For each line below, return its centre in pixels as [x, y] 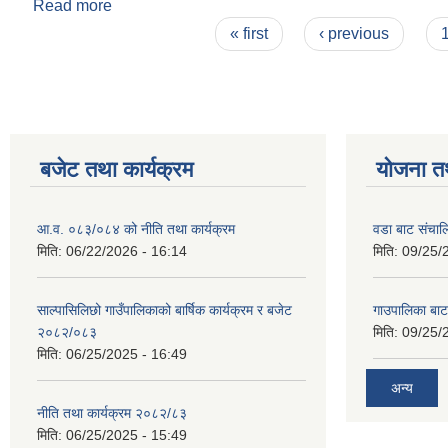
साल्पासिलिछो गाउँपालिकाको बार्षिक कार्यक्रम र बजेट [164, 309]
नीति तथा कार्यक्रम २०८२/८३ [112, 412]
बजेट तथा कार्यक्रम [116, 169]
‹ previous [354, 33]
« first [248, 33]
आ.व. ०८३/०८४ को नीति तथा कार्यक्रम [136, 228]
